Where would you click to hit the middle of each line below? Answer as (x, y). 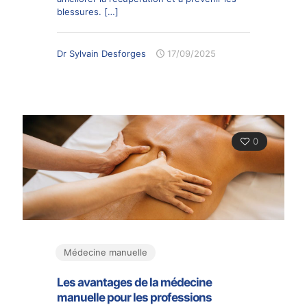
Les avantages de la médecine (134, 282)
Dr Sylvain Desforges (101, 53)
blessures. (79, 11)
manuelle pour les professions (134, 297)
